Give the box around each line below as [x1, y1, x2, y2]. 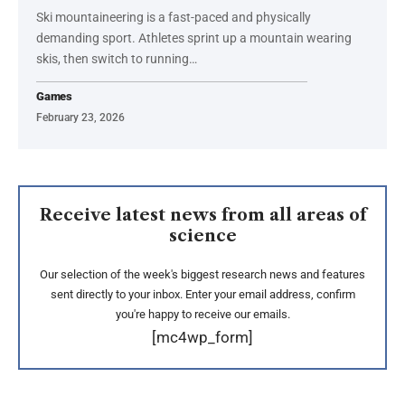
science [168, 225, 237, 246]
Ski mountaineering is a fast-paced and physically [36, 9, 311, 24]
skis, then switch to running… [36, 51, 197, 66]
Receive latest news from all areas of [39, 204, 366, 225]
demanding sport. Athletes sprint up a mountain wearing [36, 30, 352, 45]
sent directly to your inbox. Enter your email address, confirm [50, 287, 355, 301]
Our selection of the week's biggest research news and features [40, 267, 365, 281]
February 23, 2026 [36, 110, 125, 124]
